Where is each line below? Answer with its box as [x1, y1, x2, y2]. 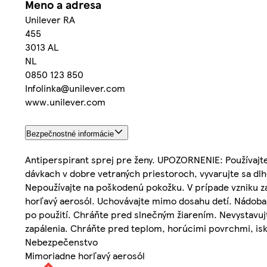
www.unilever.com [25, 95, 105, 109]
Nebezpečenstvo [25, 235, 98, 249]
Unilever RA [25, 13, 75, 27]
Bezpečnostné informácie [26, 129, 114, 139]
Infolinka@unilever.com [25, 81, 125, 95]
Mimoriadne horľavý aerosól [25, 249, 145, 263]
